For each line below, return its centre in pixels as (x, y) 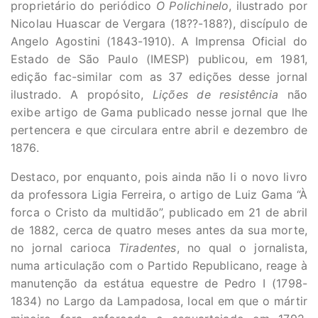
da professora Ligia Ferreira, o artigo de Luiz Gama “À (159, 195)
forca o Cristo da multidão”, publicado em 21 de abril (159, 213)
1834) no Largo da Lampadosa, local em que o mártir (159, 301)
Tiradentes (148, 248)
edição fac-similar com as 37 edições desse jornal (159, 77)
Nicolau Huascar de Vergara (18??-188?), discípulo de (159, 24)
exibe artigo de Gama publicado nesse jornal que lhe (159, 113)
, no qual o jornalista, (242, 248)
